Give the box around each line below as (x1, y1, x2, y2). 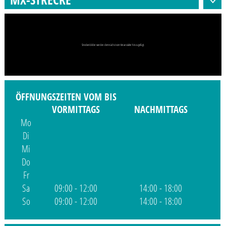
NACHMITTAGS (134, 103, 188, 117)
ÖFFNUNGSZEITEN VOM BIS (16, 90, 117, 104)
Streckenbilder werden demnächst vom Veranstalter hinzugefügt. (82, 42, 144, 47)
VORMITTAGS (52, 103, 100, 117)
